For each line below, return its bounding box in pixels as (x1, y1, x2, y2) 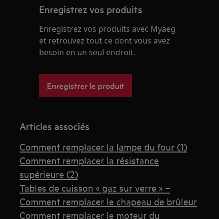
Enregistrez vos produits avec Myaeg (39, 23, 176, 35)
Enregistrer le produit (47, 80, 125, 91)
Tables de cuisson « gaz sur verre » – (20, 181, 171, 194)
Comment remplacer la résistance (20, 154, 159, 167)
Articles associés (20, 120, 90, 133)
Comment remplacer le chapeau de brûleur (20, 195, 197, 208)
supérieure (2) (20, 168, 79, 180)
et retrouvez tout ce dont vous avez (39, 35, 171, 46)
